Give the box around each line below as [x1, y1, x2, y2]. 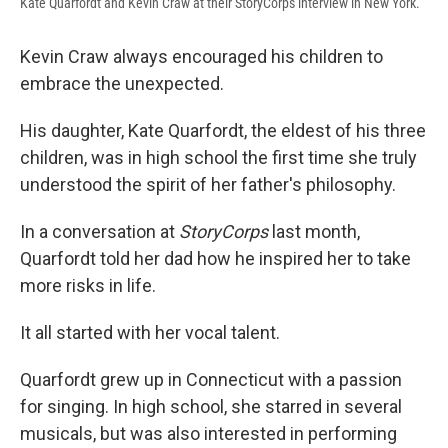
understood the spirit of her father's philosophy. [20, 174, 396, 196]
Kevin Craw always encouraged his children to [20, 46, 383, 68]
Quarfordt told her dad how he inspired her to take [20, 248, 411, 270]
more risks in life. [20, 275, 156, 297]
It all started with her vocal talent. [20, 322, 280, 344]
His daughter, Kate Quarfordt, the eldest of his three [20, 120, 426, 142]
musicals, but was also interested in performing [20, 423, 397, 445]
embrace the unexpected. [20, 73, 224, 95]
